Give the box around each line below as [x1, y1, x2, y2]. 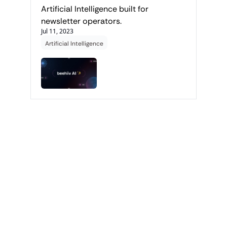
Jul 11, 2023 [41, 27, 73, 36]
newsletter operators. [41, 16, 122, 27]
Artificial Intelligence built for [41, 4, 148, 15]
